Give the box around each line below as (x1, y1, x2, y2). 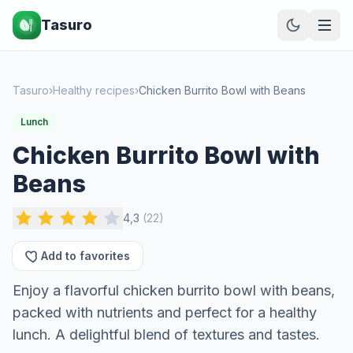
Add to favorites (41, 249, 130, 262)
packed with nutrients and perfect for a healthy (13, 304, 317, 321)
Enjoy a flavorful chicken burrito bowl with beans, (13, 282, 335, 299)
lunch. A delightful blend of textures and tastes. (13, 326, 320, 343)
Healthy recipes (53, 84, 135, 97)
